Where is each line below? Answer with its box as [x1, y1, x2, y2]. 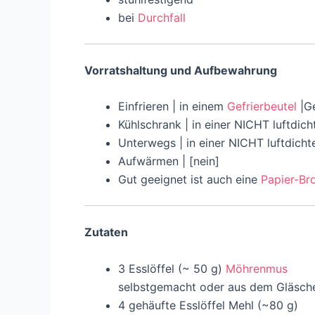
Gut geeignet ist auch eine [118, 172, 261, 187]
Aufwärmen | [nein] [118, 154, 219, 169]
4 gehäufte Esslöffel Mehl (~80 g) [118, 297, 298, 312]
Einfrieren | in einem [118, 99, 227, 114]
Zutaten [84, 225, 128, 240]
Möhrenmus [226, 261, 288, 276]
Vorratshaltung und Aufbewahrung [84, 63, 277, 77]
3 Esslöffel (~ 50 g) [118, 261, 226, 276]
